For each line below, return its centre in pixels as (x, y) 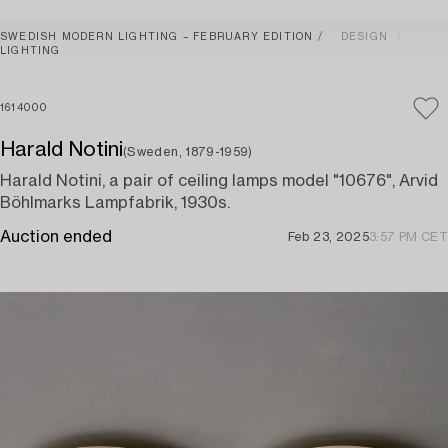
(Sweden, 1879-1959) (188, 152)
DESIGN (364, 37)
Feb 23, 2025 (328, 237)
